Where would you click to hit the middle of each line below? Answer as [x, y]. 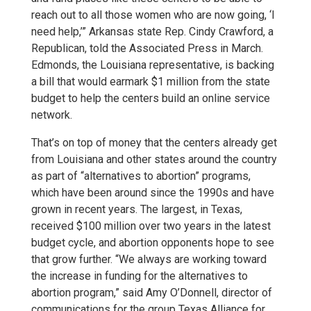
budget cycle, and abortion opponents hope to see [153, 243]
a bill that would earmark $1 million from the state [151, 82]
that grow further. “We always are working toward [149, 259]
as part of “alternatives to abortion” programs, [141, 176]
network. [52, 115]
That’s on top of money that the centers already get [154, 143]
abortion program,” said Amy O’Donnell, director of [152, 293]
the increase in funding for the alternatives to [140, 276]
